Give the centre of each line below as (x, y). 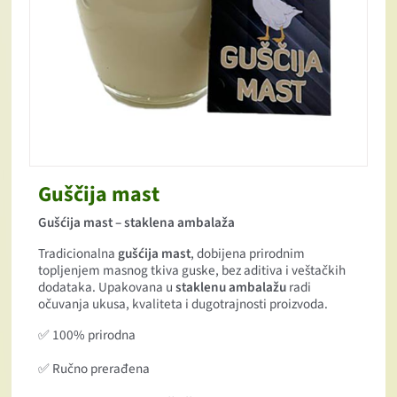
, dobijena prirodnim (248, 253)
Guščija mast (99, 194)
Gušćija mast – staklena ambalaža (137, 222)
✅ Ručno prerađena (94, 368)
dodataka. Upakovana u (107, 287)
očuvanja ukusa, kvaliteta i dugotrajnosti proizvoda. (183, 304)
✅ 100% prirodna (87, 335)
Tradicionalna (78, 253)
